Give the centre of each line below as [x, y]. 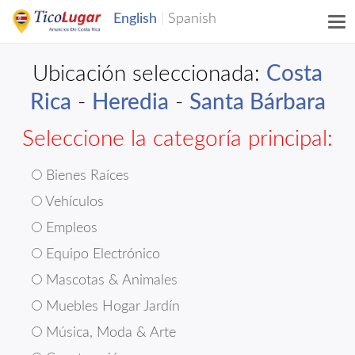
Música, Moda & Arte [109, 333]
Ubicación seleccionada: [149, 74]
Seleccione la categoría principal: [177, 139]
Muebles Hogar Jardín [111, 307]
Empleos [70, 228]
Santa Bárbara [257, 102]
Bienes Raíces [86, 176]
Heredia [130, 102]
